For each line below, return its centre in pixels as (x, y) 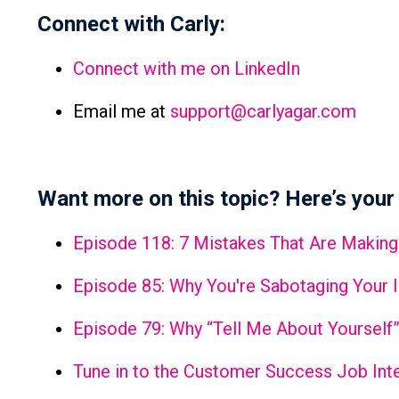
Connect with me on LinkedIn (189, 69)
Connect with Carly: (131, 24)
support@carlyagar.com (263, 112)
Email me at (122, 112)
